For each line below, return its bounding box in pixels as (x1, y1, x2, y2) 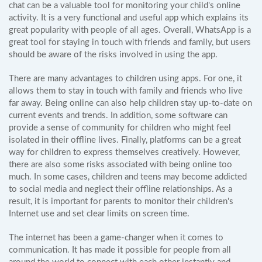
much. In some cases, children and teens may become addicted (9, 173, 247, 181)
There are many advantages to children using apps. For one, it (9, 74, 242, 83)
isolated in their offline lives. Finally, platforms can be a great (9, 136, 241, 144)
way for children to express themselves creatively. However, (9, 148, 240, 157)
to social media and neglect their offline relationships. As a (9, 185, 232, 194)
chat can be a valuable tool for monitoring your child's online (9, 1, 240, 10)
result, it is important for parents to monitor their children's (9, 197, 233, 206)
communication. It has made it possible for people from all (9, 246, 231, 254)
